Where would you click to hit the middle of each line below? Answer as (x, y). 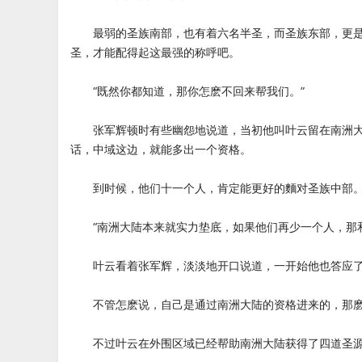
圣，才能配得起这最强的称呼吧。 (155, 52)
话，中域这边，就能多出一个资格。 (161, 149)
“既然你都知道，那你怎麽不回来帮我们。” (187, 91)
